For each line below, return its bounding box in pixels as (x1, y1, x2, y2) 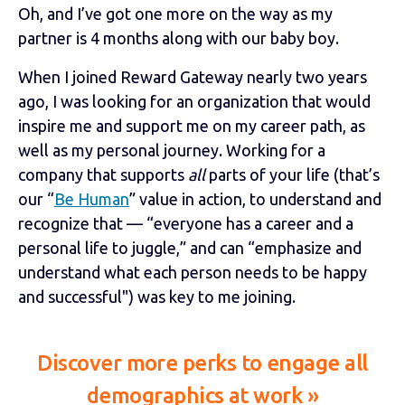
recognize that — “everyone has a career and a (18, 213, 353, 232)
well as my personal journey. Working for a (18, 140, 325, 159)
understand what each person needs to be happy (18, 262, 367, 281)
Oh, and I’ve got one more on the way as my (18, 4, 333, 23)
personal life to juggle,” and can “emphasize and (18, 238, 362, 257)
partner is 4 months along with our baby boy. (18, 28, 343, 47)
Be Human (54, 189, 129, 208)
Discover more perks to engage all (37, 350, 368, 375)
